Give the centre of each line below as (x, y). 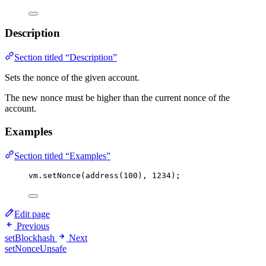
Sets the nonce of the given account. (72, 78)
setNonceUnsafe (36, 248)
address (102, 175)
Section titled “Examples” (62, 156)
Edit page (32, 214)
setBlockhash (30, 237)
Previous (33, 226)
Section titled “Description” (66, 58)
